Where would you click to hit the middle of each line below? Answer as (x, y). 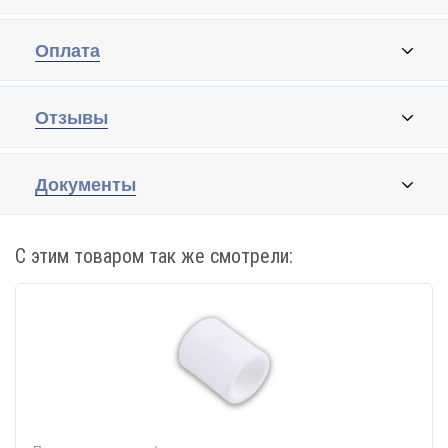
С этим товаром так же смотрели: (154, 256)
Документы (85, 185)
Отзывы (71, 118)
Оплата (67, 51)
